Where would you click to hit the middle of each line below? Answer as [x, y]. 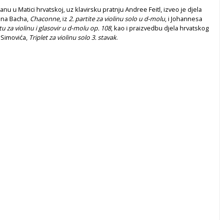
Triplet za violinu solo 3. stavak [73, 37]
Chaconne [45, 18]
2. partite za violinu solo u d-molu [117, 18]
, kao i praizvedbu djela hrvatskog [160, 28]
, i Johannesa [184, 18]
